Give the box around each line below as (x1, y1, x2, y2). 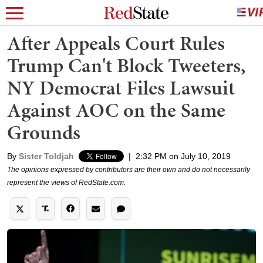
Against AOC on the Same (7, 96, 225, 124)
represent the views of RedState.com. (7, 178, 126, 187)
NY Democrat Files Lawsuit (7, 74, 235, 102)
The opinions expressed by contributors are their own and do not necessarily (7, 166, 250, 174)
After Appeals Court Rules (7, 29, 225, 57)
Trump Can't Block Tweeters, (7, 52, 245, 79)
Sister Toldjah (19, 151, 74, 161)
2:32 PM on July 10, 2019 (136, 151, 231, 161)
